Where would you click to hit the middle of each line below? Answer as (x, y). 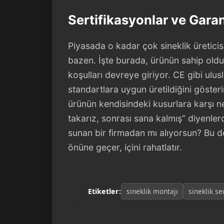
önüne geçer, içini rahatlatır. (125, 147)
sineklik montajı (152, 191)
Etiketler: (104, 191)
